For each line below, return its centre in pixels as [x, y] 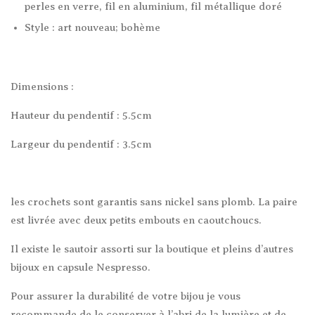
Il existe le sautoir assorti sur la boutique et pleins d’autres [152, 249]
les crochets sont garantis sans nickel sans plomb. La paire [154, 201]
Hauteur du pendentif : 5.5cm [81, 115]
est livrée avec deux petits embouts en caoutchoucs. [136, 220]
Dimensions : [42, 86]
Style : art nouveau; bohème [92, 27]
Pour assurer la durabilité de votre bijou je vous [126, 296]
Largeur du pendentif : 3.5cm [81, 144]
